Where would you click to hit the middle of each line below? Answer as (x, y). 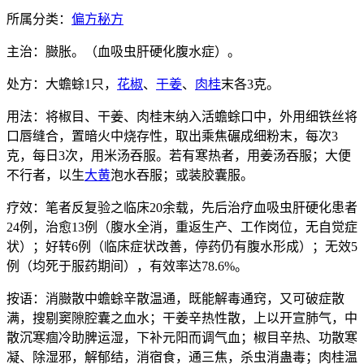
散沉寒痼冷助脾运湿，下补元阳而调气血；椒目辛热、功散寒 (182, 337)
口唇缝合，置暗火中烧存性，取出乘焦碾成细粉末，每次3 (172, 136)
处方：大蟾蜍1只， (62, 84)
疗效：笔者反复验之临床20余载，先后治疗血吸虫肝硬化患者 (182, 207)
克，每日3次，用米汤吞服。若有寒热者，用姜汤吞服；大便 (179, 155)
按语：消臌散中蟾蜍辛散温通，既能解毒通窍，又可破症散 (175, 298)
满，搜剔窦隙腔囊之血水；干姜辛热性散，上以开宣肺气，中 (182, 318)
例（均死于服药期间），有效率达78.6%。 (127, 266)
